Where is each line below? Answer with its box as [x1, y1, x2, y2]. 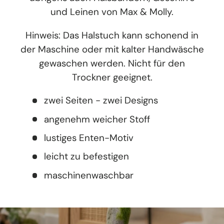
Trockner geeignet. [71, 70, 152, 83]
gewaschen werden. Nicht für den [39, 56, 185, 69]
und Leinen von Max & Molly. [50, 5, 173, 18]
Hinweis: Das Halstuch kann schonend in [25, 28, 198, 41]
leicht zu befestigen [44, 150, 129, 163]
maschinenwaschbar [44, 168, 134, 181]
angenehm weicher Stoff [44, 112, 150, 125]
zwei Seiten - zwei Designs [44, 94, 158, 107]
